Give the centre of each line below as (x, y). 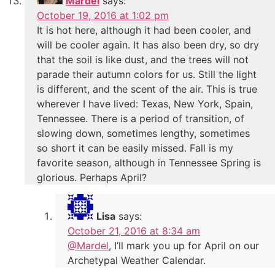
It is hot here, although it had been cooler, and (144, 30)
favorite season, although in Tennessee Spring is (149, 162)
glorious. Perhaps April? (92, 177)
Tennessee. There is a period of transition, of (141, 118)
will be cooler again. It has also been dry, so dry (148, 45)
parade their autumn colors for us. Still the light (147, 74)
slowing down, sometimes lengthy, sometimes (143, 133)
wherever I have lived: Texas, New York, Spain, (145, 103)
